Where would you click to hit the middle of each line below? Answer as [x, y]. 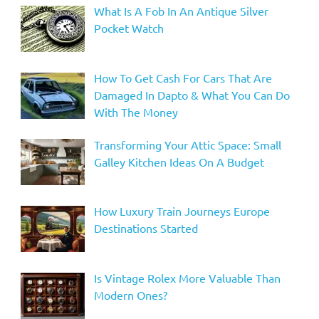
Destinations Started [146, 228]
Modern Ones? [130, 295]
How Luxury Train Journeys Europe [182, 211]
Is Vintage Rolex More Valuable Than [187, 278]
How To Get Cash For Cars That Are [183, 77]
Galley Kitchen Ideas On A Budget [179, 161]
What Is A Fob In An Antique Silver [181, 10]
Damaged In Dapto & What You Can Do [192, 94]
